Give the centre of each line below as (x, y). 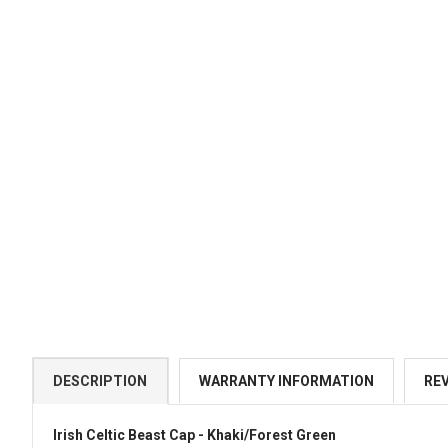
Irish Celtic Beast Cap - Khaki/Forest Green (194, 435)
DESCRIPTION (100, 380)
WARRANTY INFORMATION (286, 380)
